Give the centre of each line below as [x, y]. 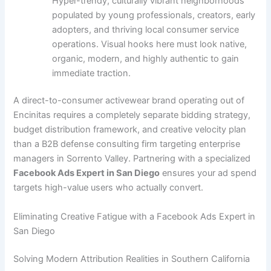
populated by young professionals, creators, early [154, 15]
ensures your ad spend [208, 173]
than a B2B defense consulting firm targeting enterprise [127, 144]
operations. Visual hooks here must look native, [150, 44]
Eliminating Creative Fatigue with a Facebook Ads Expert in [135, 216]
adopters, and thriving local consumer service [146, 29]
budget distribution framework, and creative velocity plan [130, 130]
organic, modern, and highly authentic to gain [146, 58]
